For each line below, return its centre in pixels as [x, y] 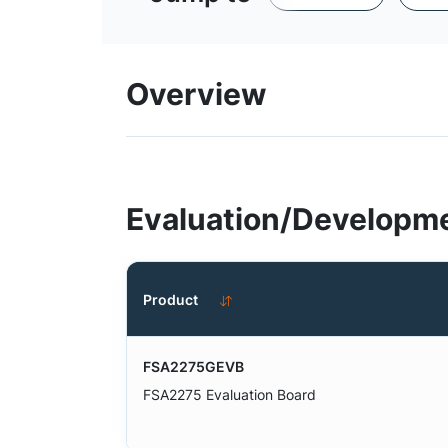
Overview [196, 94]
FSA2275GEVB [193, 366]
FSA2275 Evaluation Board [229, 394]
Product [170, 299]
